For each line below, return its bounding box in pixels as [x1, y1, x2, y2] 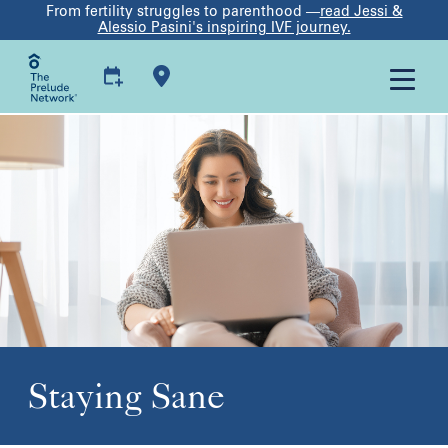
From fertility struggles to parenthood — [45, 3, 320, 20]
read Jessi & [319, 3, 403, 20]
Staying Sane [28, 374, 225, 417]
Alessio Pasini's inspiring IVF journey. [97, 19, 351, 36]
